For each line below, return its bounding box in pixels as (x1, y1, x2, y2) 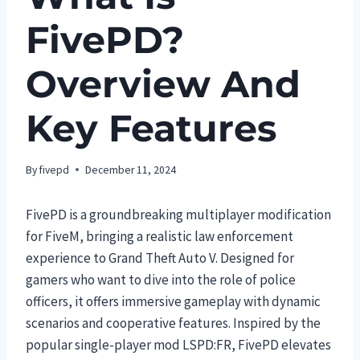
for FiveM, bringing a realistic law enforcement (26, 227, 293, 245)
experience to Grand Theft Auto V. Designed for (26, 248, 294, 267)
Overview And (26, 60, 301, 107)
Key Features (26, 104, 276, 151)
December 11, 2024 (85, 162, 177, 177)
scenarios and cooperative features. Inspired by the (26, 313, 321, 332)
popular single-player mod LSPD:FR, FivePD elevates (26, 335, 331, 354)
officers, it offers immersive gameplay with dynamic (26, 292, 321, 310)
